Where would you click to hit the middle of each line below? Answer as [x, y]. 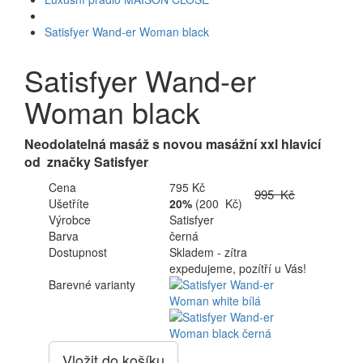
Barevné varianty [92, 284]
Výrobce [70, 220]
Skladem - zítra [209, 252]
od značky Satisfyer [86, 162]
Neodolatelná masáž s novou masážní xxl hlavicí [173, 144]
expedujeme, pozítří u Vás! [238, 268]
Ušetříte [69, 203]
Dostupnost [78, 252]
